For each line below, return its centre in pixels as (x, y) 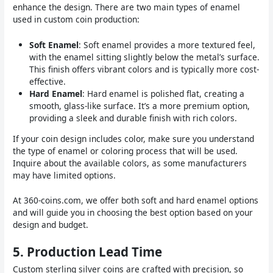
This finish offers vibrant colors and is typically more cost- (144, 69)
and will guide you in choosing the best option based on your (133, 213)
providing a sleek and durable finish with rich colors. (133, 118)
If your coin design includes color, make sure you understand (134, 138)
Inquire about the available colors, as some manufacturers (130, 163)
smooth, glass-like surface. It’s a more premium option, (140, 105)
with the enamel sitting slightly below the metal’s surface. (145, 57)
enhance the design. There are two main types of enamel (127, 7)
